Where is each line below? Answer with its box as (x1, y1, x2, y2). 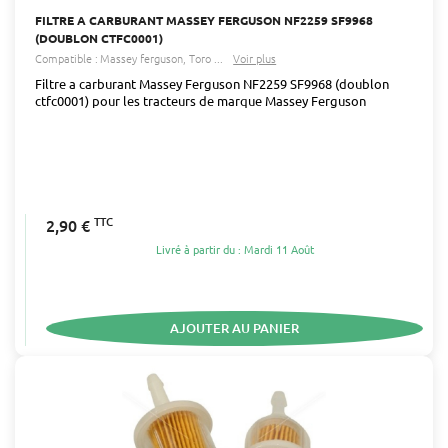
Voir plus (233, 49, 277, 66)
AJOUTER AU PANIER (170, 318, 299, 337)
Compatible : (35, 49, 98, 66)
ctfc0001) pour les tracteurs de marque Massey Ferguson (35, 91, 366, 109)
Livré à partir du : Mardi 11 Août (155, 241, 314, 258)
